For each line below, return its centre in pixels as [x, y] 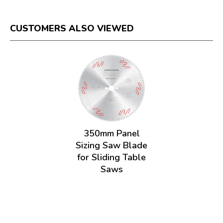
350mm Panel [111, 133]
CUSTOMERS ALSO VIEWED [72, 28]
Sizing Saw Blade [111, 145]
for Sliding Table [111, 157]
